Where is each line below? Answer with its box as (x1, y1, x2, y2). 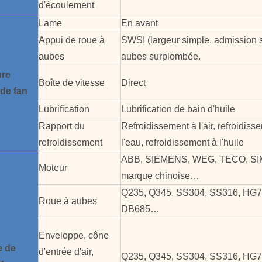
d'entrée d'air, (39, 247, 94, 257)
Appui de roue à (39, 35, 105, 45)
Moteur (39, 163, 67, 173)
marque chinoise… (121, 171, 199, 181)
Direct (121, 78, 146, 88)
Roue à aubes (39, 196, 97, 206)
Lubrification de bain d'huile (121, 104, 235, 114)
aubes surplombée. (121, 51, 201, 61)
